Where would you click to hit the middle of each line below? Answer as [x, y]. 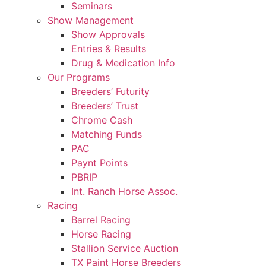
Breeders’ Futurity [110, 91]
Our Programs [79, 77]
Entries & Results [109, 48]
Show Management [91, 20]
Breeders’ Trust [105, 105]
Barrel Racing [101, 219]
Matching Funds [107, 134]
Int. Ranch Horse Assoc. [124, 191]
